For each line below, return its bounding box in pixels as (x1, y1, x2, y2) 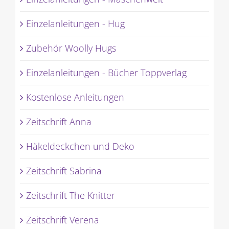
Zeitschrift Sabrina (26, 164, 102, 177)
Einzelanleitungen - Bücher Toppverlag (26, 66, 187, 79)
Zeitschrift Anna (26, 115, 91, 128)
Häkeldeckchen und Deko (26, 140, 134, 152)
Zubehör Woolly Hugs (26, 41, 116, 54)
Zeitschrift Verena (26, 213, 99, 226)
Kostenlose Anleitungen (26, 90, 124, 103)
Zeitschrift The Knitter (26, 189, 115, 201)
